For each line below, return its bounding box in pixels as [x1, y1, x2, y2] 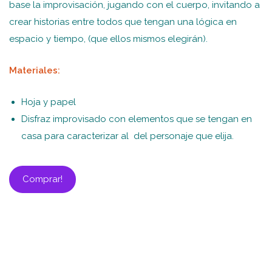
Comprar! [22, 174, 63, 185]
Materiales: [9, 65, 60, 76]
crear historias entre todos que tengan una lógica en [9, 16, 237, 28]
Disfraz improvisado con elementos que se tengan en [21, 114, 252, 125]
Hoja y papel [21, 97, 76, 108]
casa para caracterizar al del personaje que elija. [21, 131, 234, 142]
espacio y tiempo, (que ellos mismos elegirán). [9, 33, 208, 45]
